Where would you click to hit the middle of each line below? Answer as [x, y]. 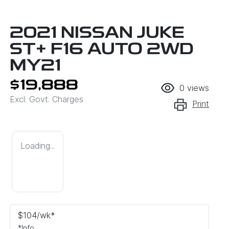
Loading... [38, 145]
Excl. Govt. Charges [47, 99]
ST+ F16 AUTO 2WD [101, 50]
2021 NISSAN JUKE [97, 33]
